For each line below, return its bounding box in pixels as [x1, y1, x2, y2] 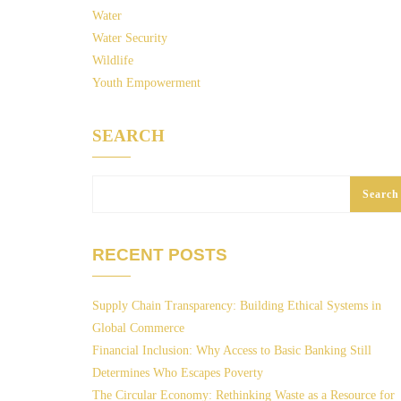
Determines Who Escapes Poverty [92, 366, 263, 380]
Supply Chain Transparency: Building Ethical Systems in [92, 299, 381, 312]
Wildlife [92, 54, 133, 67]
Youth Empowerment [92, 76, 200, 90]
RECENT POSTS [92, 245, 227, 264]
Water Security [92, 31, 167, 45]
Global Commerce [92, 321, 184, 335]
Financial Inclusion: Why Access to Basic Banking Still [92, 344, 371, 357]
